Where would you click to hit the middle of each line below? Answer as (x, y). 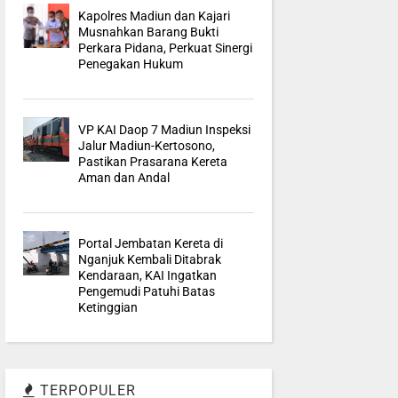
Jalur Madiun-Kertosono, (147, 146)
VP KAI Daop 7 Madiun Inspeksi (165, 130)
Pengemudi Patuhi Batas (147, 292)
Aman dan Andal (124, 178)
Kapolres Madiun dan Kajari (155, 16)
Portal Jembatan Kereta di (151, 244)
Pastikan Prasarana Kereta (153, 162)
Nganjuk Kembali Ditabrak (150, 260)
